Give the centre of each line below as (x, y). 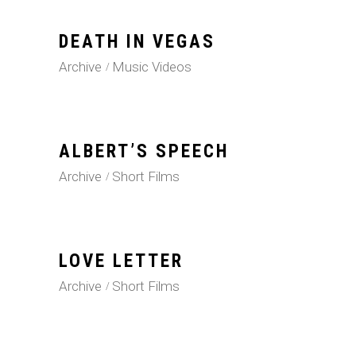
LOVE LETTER (121, 261)
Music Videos (152, 67)
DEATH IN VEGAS (137, 42)
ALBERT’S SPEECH (144, 151)
